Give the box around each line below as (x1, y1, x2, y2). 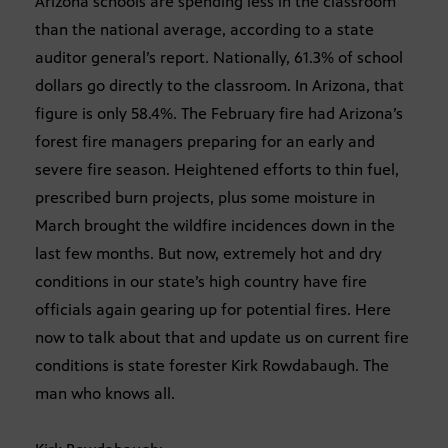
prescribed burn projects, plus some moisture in (35, 188, 375, 208)
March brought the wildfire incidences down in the (35, 216, 395, 236)
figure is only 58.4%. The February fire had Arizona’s (35, 104, 403, 124)
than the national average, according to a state (35, 20, 374, 40)
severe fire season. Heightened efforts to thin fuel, (35, 160, 399, 180)
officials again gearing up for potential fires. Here (35, 300, 391, 320)
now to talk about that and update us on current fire (35, 328, 409, 348)
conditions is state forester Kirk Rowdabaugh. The (35, 356, 389, 376)
